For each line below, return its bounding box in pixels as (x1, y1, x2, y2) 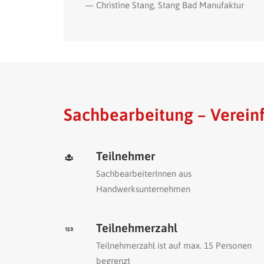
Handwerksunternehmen (96, 184, 190, 194)
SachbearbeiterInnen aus (96, 169, 192, 179)
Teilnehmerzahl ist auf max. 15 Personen (96, 240, 252, 250)
